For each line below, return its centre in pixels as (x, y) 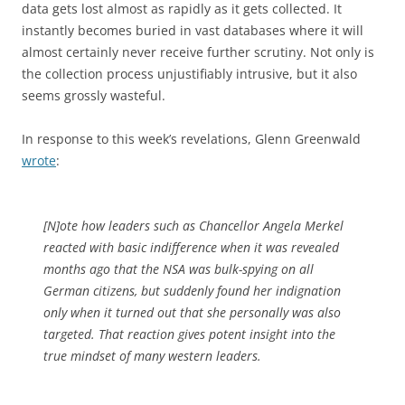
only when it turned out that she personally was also (192, 312)
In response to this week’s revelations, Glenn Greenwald (191, 138)
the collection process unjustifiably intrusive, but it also (189, 73)
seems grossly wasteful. (94, 95)
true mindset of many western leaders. (152, 355)
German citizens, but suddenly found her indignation (192, 290)
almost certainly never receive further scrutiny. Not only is (198, 52)
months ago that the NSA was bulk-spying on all (179, 268)
